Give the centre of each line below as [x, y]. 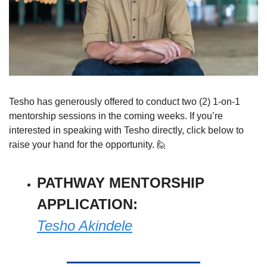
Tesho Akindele [85, 225]
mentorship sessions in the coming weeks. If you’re [116, 116]
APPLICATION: [89, 204]
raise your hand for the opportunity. [83, 144]
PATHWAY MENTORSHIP [121, 182]
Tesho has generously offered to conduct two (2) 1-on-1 [125, 101]
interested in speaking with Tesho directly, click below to [126, 130]
